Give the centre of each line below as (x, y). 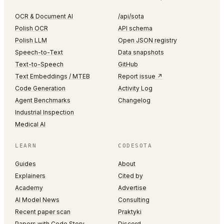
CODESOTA (135, 146)
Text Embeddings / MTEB (53, 76)
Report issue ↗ (140, 76)
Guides (26, 164)
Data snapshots (141, 52)
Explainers (30, 176)
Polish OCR (32, 28)
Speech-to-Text (39, 52)
